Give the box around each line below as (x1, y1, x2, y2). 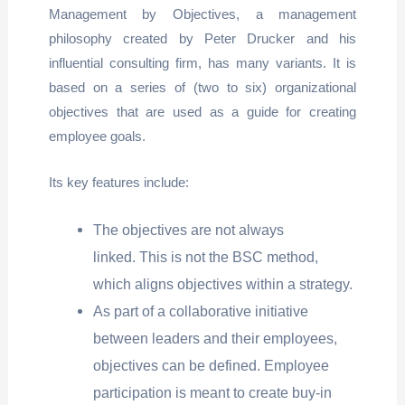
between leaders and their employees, (93, 329, 338, 346)
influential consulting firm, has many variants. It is (48, 54, 357, 71)
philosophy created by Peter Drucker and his (48, 30, 357, 46)
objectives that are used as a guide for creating (48, 103, 357, 119)
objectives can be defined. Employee (93, 356, 330, 373)
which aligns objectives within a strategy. (93, 275, 353, 292)
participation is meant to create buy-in (93, 383, 333, 400)
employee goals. (48, 127, 146, 144)
